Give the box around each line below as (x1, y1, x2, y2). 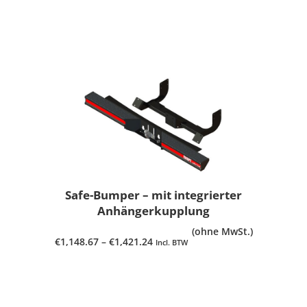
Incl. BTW (155, 236, 188, 247)
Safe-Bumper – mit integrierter (65, 187, 242, 204)
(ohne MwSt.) (191, 225, 253, 238)
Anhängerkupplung (97, 203, 210, 219)
